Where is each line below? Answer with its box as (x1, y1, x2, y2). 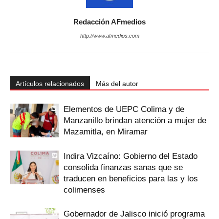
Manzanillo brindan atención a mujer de (64, 116, 206, 125)
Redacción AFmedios (73, 18, 146, 26)
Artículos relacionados (16, 80, 84, 88)
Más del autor (96, 80, 138, 88)
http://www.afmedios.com (80, 33, 139, 39)
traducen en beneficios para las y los (64, 174, 198, 183)
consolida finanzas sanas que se (64, 163, 183, 172)
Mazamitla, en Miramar (64, 127, 148, 136)
